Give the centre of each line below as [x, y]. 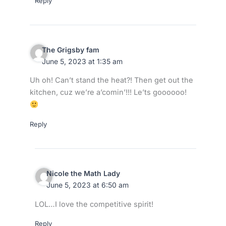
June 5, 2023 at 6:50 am [88, 185]
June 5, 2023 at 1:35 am [82, 61]
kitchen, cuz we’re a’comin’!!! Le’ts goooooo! [108, 93]
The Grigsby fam [70, 49]
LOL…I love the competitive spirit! [94, 204]
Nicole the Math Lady [83, 173]
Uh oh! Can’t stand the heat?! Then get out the [111, 80]
